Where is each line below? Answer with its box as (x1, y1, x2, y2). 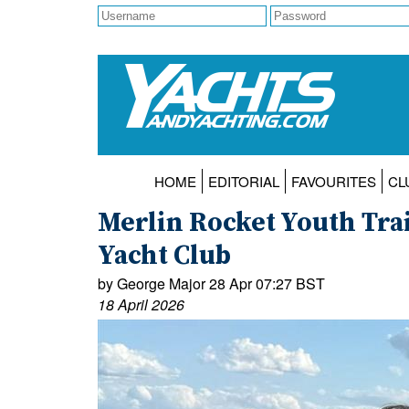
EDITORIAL (207, 172, 279, 192)
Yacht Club (98, 240, 231, 274)
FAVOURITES (290, 172, 376, 192)
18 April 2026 (98, 294, 184, 316)
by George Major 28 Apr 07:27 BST (98, 273, 325, 295)
